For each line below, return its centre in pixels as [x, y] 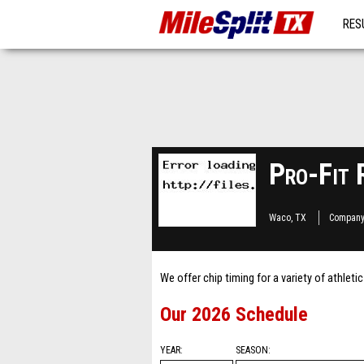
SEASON [252, 350]
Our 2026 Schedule [234, 314]
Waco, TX [288, 218]
